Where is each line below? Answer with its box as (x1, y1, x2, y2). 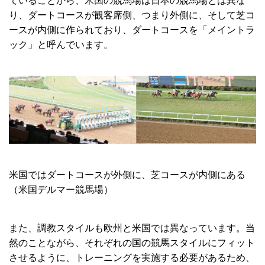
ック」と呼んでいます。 (9, 39, 113, 50)
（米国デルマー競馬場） (9, 185, 113, 195)
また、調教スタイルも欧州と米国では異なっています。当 (9, 223, 255, 234)
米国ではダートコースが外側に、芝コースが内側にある (9, 170, 245, 180)
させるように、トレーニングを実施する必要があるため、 (9, 253, 255, 263)
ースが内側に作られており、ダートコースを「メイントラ (9, 24, 255, 35)
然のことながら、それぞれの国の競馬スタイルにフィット (9, 238, 255, 248)
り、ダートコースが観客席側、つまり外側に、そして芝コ (9, 9, 255, 20)
